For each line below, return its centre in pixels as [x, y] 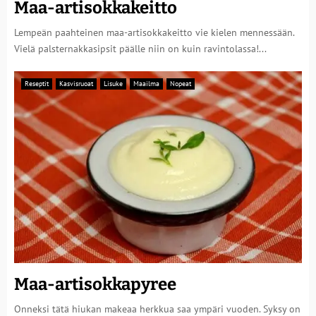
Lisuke [113, 84]
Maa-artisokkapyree [95, 284]
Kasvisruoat [76, 84]
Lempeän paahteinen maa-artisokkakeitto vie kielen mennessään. [154, 32]
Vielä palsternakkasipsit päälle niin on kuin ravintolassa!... [140, 49]
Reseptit [37, 84]
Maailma [146, 84]
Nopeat [181, 84]
